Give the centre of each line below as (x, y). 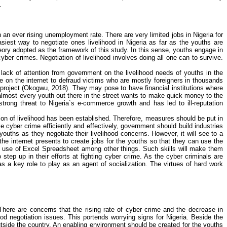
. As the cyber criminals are (181, 156)
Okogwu (36, 88)
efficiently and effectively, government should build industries (132, 126)
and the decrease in (192, 210)
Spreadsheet (61, 149)
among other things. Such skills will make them (151, 149)
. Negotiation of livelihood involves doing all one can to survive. (129, 58)
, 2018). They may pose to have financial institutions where (136, 88)
